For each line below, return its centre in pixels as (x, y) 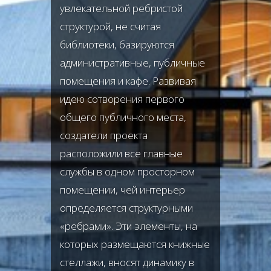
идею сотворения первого (122, 99)
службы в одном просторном (127, 171)
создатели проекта (104, 135)
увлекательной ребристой (121, 8)
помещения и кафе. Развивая (128, 81)
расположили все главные (121, 153)
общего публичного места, (123, 117)
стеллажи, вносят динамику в (127, 262)
